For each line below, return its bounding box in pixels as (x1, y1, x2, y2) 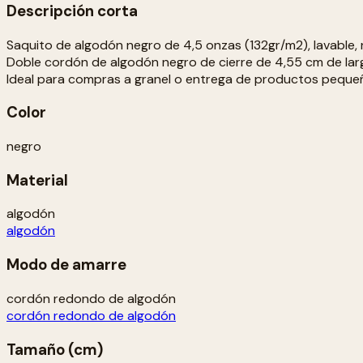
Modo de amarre (6, 254, 126, 275)
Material (6, 169, 68, 190)
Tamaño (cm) (6, 339, 103, 360)
